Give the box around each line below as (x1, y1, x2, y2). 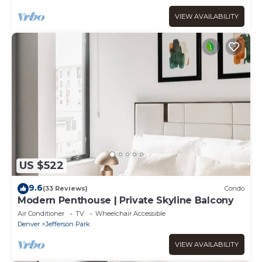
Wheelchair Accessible (95, 209, 166, 218)
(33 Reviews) (43, 184, 88, 193)
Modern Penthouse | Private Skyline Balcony (18, 194, 234, 206)
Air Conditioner (18, 209, 64, 218)
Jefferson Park (46, 219, 90, 228)
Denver (18, 219, 40, 228)
